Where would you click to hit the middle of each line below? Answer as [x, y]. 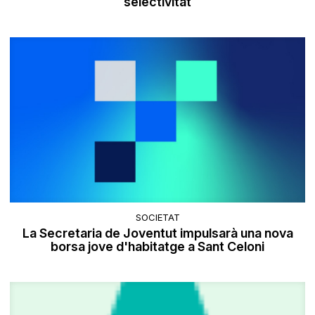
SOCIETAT [157, 217]
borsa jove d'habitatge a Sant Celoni [157, 246]
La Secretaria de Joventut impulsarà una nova [157, 233]
